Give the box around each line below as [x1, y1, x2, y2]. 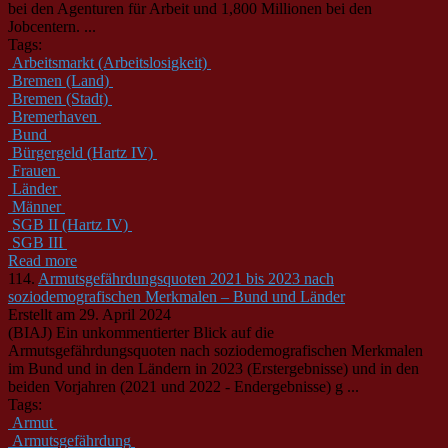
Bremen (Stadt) [12, 89, 108, 107]
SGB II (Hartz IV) [12, 215, 128, 233]
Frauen [12, 161, 56, 179]
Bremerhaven [12, 107, 97, 125]
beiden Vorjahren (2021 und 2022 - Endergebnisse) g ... [8, 377, 359, 395]
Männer [12, 197, 61, 215]
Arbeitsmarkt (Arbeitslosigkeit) [12, 53, 207, 71]
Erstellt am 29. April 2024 [8, 305, 171, 323]
